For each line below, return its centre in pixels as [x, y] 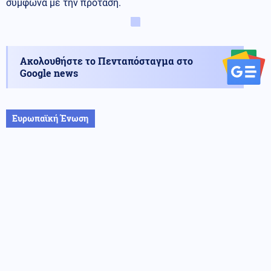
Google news [49, 73]
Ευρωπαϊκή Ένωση [51, 118]
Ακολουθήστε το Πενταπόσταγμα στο [106, 60]
